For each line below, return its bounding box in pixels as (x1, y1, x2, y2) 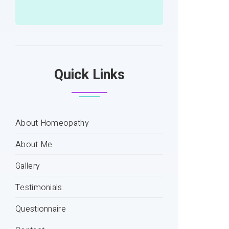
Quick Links (54, 64, 125, 85)
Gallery (15, 159, 40, 172)
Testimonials (15, 181, 62, 194)
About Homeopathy (15, 117, 89, 129)
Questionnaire (15, 202, 66, 215)
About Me (15, 138, 53, 151)
